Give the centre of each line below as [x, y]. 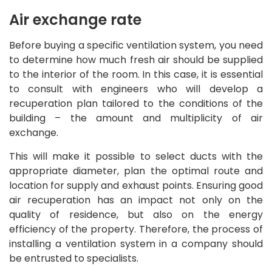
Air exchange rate [75, 19]
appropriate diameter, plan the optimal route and [136, 171]
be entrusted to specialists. [74, 258]
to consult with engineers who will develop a [136, 89]
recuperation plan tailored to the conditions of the [136, 103]
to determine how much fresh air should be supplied [136, 59]
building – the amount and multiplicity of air [136, 118]
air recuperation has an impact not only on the [136, 200]
